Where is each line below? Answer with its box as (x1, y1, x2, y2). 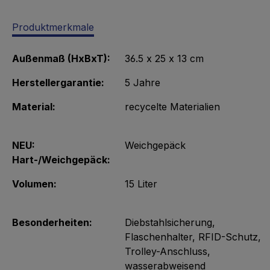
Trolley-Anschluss (125, 245, 207, 257)
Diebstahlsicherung (125, 216, 212, 228)
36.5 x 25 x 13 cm (125, 52, 204, 64)
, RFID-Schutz (192, 231, 258, 243)
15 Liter (125, 178, 157, 190)
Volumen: (12, 178, 57, 190)
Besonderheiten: (12, 216, 92, 228)
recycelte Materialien (125, 101, 220, 113)
